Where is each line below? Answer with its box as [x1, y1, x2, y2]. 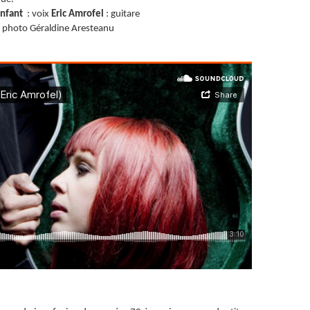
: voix [27, 9, 51, 19]
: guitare [106, 9, 140, 19]
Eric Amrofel [51, 9, 106, 19]
